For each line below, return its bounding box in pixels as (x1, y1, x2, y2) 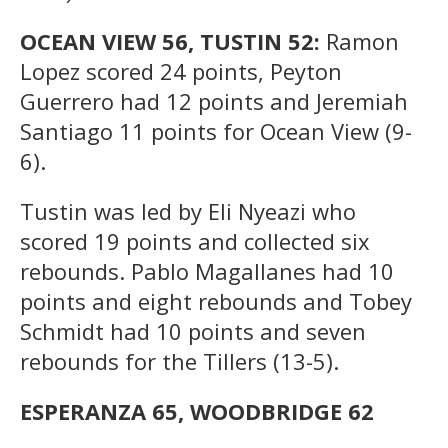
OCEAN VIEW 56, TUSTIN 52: (20, 25, 326, 56)
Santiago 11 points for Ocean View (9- (20, 115, 412, 146)
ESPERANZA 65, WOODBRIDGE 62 (20, 395, 374, 426)
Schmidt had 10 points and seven (20, 315, 366, 346)
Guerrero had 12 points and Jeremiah (20, 85, 408, 116)
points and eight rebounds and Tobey (20, 285, 412, 316)
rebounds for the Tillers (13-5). (20, 345, 339, 376)
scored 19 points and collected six (20, 225, 370, 256)
